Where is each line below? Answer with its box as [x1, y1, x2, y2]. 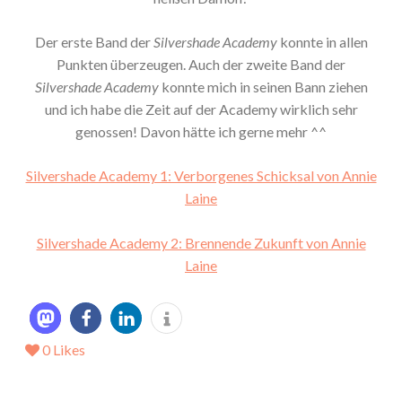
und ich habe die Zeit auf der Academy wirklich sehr [44, 100, 358, 118]
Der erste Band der [34, 32, 153, 50]
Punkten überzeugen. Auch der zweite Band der [57, 55, 345, 73]
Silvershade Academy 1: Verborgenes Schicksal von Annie [25, 166, 377, 184]
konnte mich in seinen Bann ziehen [158, 77, 368, 95]
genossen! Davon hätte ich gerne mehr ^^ [75, 122, 327, 140]
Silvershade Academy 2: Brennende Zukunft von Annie [36, 233, 366, 251]
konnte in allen [276, 32, 368, 50]
